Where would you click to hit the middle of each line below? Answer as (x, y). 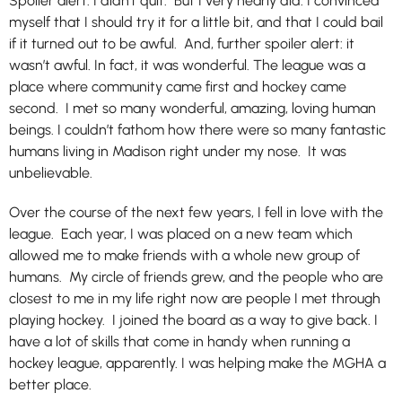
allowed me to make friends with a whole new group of (184, 255)
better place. (50, 385)
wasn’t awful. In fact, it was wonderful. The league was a (187, 65)
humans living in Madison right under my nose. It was (178, 151)
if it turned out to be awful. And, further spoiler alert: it (182, 44)
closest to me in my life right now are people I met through (195, 298)
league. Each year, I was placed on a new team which (181, 234)
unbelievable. (51, 173)
